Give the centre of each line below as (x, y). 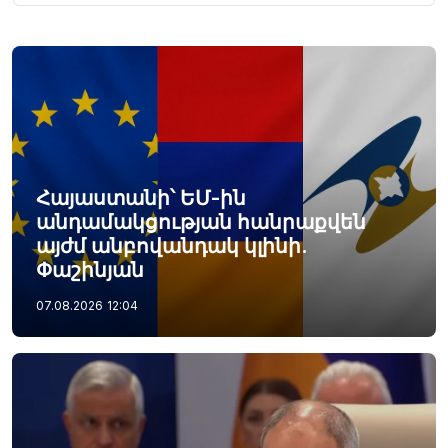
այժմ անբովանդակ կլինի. (171, 245)
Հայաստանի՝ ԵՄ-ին (141, 197)
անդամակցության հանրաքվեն (201, 221)
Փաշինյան (90, 269)
